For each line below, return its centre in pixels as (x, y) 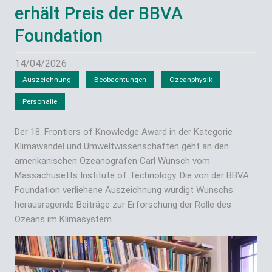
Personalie (40, 101)
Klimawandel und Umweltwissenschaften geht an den (122, 146)
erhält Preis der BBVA (99, 13)
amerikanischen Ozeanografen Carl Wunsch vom (112, 161)
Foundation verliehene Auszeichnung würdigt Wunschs (124, 190)
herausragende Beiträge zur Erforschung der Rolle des (123, 204)
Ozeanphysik (191, 79)
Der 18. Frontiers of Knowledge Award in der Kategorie (124, 131)
